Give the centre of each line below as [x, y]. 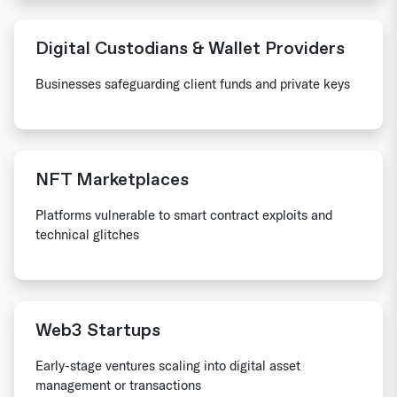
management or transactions [118, 385]
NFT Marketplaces [112, 179]
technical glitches [87, 234]
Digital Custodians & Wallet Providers [190, 48]
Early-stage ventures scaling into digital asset [168, 366]
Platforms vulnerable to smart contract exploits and [184, 215]
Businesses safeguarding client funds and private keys [193, 84]
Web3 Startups [98, 330]
